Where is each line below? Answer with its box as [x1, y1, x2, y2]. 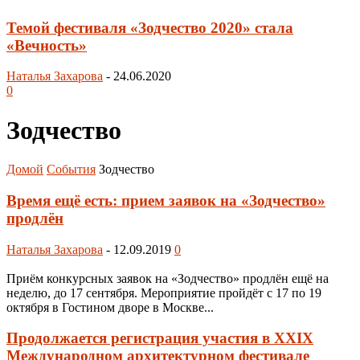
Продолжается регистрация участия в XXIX [6, 329, 313, 347]
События [47, 162, 96, 177]
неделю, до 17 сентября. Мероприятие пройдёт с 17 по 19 [6, 285, 321, 300]
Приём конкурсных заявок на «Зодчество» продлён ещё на [6, 271, 329, 285]
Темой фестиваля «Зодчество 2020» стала [6, 18, 293, 36]
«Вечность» [6, 36, 87, 54]
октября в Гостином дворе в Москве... [6, 300, 214, 314]
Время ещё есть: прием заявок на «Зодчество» [6, 191, 325, 209]
